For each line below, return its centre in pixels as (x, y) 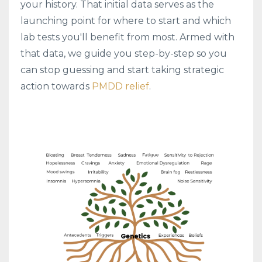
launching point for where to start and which (126, 20)
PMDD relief (120, 86)
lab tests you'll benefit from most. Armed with (127, 37)
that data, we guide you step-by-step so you (124, 53)
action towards (55, 86)
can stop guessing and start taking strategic (122, 70)
